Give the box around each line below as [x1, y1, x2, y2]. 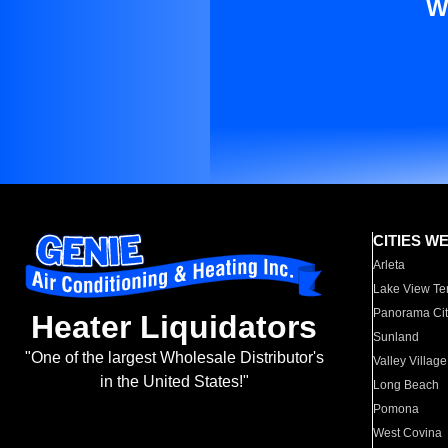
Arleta [373, 258, 406, 272]
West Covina [373, 426, 443, 440]
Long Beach [373, 378, 440, 392]
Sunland [373, 330, 420, 344]
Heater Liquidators [31, 309, 317, 346]
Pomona [373, 402, 420, 416]
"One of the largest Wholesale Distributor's [24, 349, 324, 367]
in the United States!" [99, 373, 249, 391]
